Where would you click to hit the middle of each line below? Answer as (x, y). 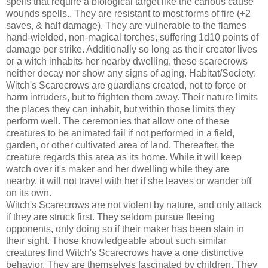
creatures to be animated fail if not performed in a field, (120, 133)
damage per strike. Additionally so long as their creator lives (132, 49)
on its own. (29, 193)
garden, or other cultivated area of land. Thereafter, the (120, 145)
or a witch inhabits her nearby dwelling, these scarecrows (127, 61)
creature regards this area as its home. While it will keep (124, 157)
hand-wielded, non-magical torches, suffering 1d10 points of (132, 37)
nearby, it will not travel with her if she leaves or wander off (129, 181)
